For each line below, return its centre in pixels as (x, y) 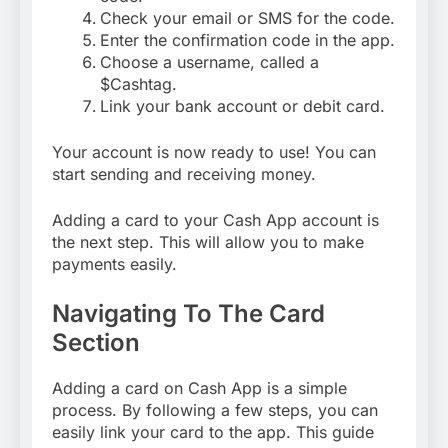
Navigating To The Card (188, 313)
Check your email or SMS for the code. (247, 18)
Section (96, 342)
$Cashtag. (138, 84)
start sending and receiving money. (184, 174)
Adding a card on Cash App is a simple (199, 387)
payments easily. (114, 264)
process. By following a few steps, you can (215, 409)
